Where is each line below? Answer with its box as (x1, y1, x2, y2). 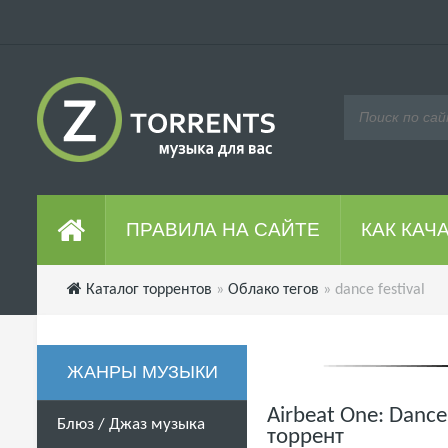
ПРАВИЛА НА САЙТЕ (126, 219, 320, 240)
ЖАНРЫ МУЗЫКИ (66, 362, 218, 382)
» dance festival (319, 282, 425, 298)
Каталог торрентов (86, 282, 212, 298)
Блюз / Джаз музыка (57, 416, 205, 433)
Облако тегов (228, 282, 319, 298)
